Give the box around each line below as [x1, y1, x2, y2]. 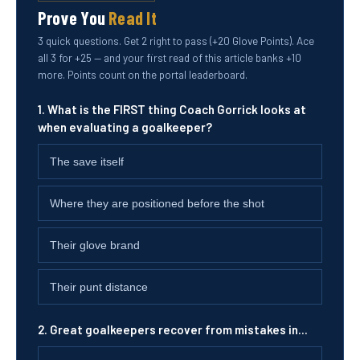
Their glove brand [50, 239, 140, 252]
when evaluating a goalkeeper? [38, 120, 212, 134]
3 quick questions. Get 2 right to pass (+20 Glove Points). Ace [38, 34, 314, 47]
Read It [108, 7, 157, 28]
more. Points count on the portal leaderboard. [38, 67, 247, 81]
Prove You [38, 7, 109, 28]
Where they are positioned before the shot [50, 197, 264, 210]
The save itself [50, 155, 124, 168]
